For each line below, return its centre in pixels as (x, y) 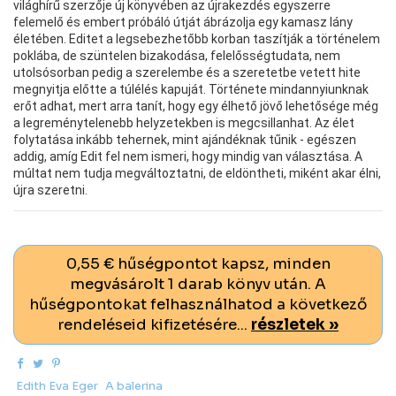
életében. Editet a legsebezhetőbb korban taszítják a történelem (197, 38)
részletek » (295, 325)
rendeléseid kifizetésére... (154, 325)
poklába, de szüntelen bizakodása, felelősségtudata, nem (177, 55)
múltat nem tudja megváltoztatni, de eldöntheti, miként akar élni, (197, 173)
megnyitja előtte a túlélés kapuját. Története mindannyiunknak (191, 89)
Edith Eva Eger (57, 385)
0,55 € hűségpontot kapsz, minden (198, 264)
